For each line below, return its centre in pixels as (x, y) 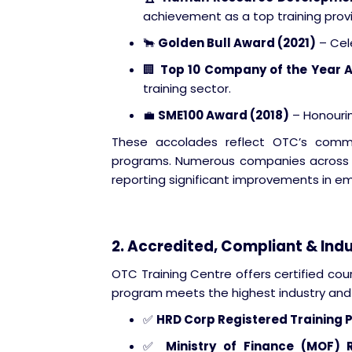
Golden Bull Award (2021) (237, 43)
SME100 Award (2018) (224, 115)
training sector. (187, 88)
